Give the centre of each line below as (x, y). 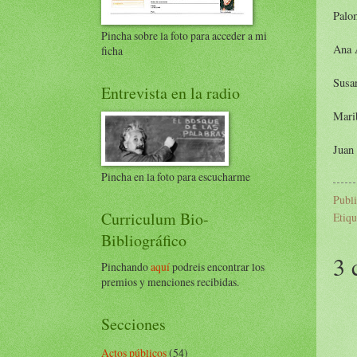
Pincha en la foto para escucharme (176, 177)
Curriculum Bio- (155, 219)
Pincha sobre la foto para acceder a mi (184, 35)
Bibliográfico (144, 240)
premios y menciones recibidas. (170, 282)
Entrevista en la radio (171, 93)
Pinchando (126, 267)
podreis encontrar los (218, 267)
